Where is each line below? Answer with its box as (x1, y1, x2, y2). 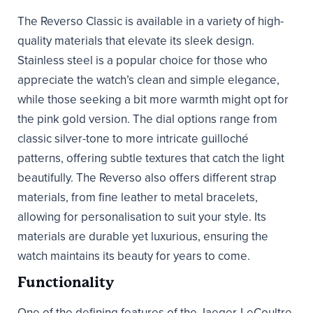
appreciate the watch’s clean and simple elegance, (17, 73, 279, 88)
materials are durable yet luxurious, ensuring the (17, 229, 268, 245)
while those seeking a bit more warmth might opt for (17, 92, 289, 108)
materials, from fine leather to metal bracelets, (17, 190, 258, 205)
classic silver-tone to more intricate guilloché (17, 131, 249, 147)
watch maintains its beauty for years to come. (17, 249, 250, 264)
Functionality (17, 275, 114, 291)
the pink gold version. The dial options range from (17, 112, 277, 127)
